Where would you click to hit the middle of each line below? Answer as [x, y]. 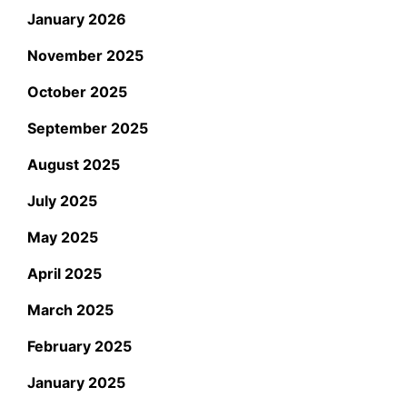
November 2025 [85, 55]
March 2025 [70, 309]
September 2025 [88, 128]
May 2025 [63, 237]
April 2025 [65, 273]
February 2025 [79, 346]
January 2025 [76, 382]
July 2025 [62, 200]
